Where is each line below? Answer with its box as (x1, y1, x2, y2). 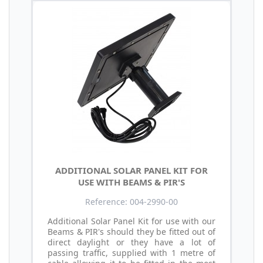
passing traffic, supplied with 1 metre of (48, 247, 215, 259)
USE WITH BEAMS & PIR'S (78, 176, 185, 188)
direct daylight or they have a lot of (48, 237, 215, 248)
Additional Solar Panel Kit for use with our (48, 215, 215, 227)
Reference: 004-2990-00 (85, 196, 178, 208)
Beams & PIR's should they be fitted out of (48, 226, 215, 238)
